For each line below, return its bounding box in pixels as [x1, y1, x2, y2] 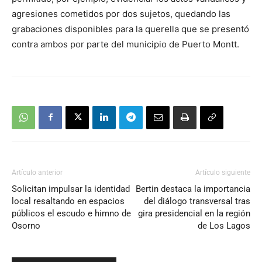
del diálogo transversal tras [144, 195, 250, 206]
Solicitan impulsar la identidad [12, 183, 130, 194]
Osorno [12, 220, 40, 231]
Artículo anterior [12, 168, 63, 177]
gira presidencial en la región [138, 208, 250, 219]
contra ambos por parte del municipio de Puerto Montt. [12, 38, 239, 50]
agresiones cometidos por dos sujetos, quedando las [12, 8, 230, 19]
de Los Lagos [198, 220, 250, 231]
